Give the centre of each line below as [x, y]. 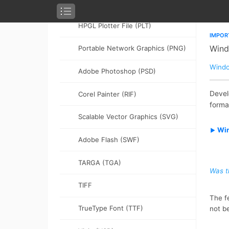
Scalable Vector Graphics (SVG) [129, 117]
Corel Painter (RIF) [108, 94]
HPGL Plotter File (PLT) [115, 25]
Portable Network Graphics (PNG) [132, 48]
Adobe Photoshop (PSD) [117, 71]
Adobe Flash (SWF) [109, 139]
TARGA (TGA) [100, 162]
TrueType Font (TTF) [111, 208]
